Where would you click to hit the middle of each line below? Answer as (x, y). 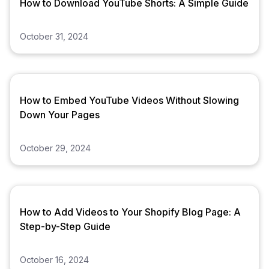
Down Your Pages (60, 115)
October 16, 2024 (54, 260)
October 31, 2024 (54, 37)
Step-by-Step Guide (65, 227)
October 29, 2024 (55, 148)
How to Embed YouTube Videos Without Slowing (129, 101)
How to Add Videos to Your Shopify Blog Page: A (130, 212)
